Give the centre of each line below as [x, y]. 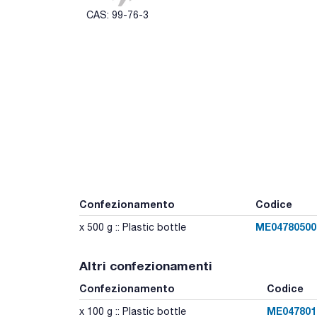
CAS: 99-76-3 [117, 15]
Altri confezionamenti [146, 265]
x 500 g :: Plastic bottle [133, 227]
